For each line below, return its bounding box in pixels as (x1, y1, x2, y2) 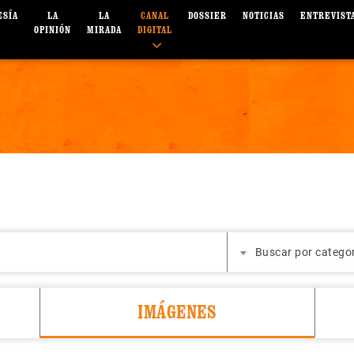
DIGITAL (137, 24, 173, 36)
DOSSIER (188, 9, 228, 22)
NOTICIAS (243, 9, 285, 22)
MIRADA (87, 24, 122, 36)
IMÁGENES (137, 300, 217, 323)
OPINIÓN (34, 24, 72, 36)
